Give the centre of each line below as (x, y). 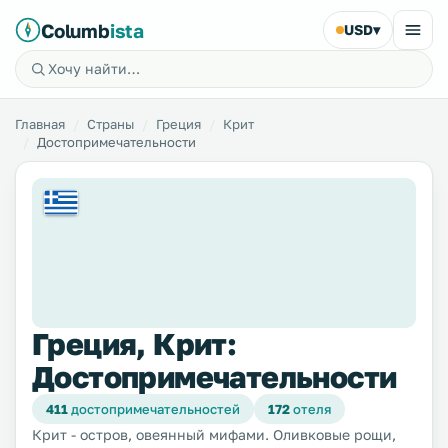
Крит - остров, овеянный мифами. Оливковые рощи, (214, 434)
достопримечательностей (155, 409)
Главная (40, 124)
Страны (110, 124)
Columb (75, 30)
